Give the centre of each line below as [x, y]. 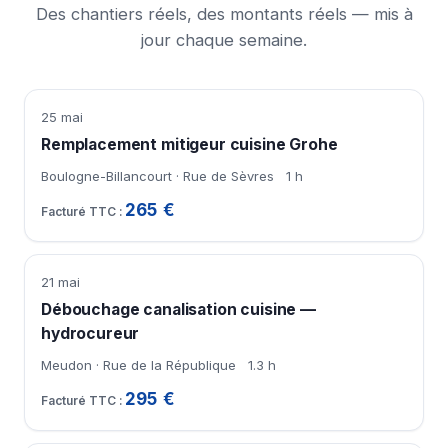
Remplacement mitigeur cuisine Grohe [189, 144]
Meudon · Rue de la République [138, 364]
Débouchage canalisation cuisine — [178, 309]
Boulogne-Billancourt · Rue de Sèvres [157, 175]
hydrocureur [90, 333]
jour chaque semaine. [224, 39]
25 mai [62, 116]
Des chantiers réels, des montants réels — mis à [224, 13]
